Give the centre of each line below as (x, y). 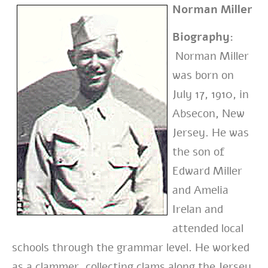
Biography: (203, 37)
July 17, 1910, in (211, 95)
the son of (199, 152)
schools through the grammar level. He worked (131, 248)
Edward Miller (207, 171)
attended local (208, 229)
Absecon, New (208, 114)
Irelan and (198, 210)
